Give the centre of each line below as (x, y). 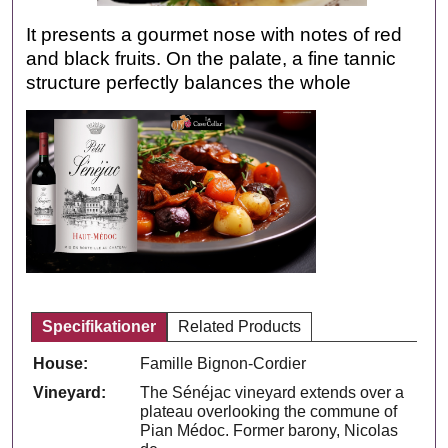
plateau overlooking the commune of (269, 411)
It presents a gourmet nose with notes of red (214, 34)
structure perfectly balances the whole (189, 82)
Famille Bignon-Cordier (223, 363)
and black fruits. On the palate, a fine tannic (211, 58)
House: (61, 363)
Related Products (240, 326)
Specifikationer (99, 326)
